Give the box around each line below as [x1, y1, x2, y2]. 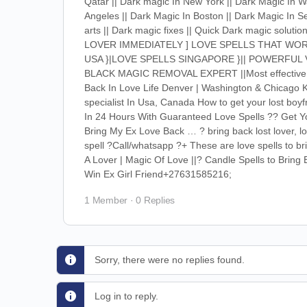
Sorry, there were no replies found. [95, 254, 245, 265]
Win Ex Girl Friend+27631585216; [84, 169, 232, 180]
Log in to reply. [95, 291, 158, 302]
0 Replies [136, 195, 175, 206]
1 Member [84, 195, 128, 206]
